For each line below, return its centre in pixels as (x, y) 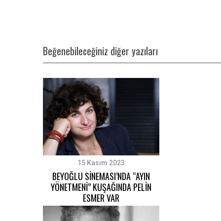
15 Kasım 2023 (101, 163)
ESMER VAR (101, 198)
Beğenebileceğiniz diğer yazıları (100, 51)
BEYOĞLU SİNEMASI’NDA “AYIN (101, 176)
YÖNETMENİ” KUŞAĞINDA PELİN (101, 187)
